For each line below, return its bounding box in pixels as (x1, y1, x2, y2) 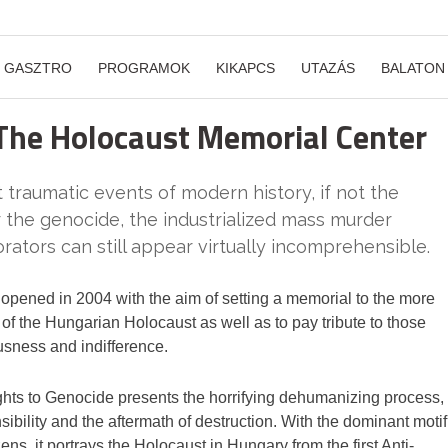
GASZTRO (4, 60, 72, 76)
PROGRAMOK (98, 60, 190, 76)
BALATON (381, 60, 445, 76)
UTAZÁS (301, 60, 355, 76)
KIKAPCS (216, 60, 275, 76)
